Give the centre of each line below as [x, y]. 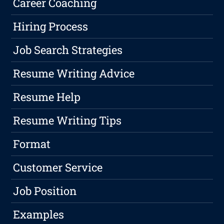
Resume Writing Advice [74, 73]
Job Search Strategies [68, 50]
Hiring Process [51, 26]
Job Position [45, 191]
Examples [39, 214]
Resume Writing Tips [67, 120]
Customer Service [58, 167]
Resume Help [47, 97]
